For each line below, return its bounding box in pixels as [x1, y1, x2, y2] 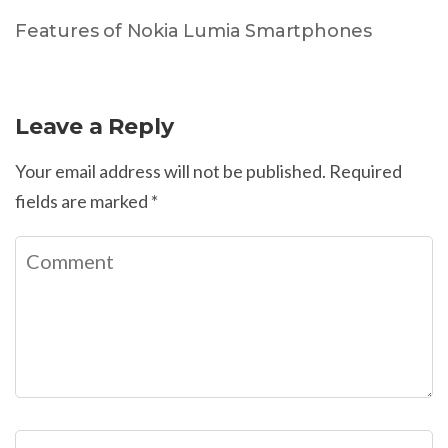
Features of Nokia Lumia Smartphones [15, 19, 372, 42]
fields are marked [15, 189, 151, 212]
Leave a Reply [15, 112, 174, 140]
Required [329, 159, 402, 182]
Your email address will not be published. [15, 159, 326, 182]
